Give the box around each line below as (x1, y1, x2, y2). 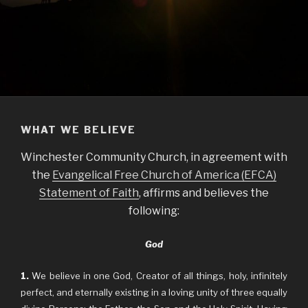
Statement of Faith (39, 186, 139, 199)
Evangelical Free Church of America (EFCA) (52, 168, 276, 181)
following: (129, 204, 179, 217)
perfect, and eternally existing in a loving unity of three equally (21, 287, 287, 298)
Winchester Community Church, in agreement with (21, 151, 287, 164)
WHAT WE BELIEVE (21, 123, 137, 135)
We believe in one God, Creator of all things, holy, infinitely (29, 270, 287, 281)
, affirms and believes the (139, 186, 269, 199)
